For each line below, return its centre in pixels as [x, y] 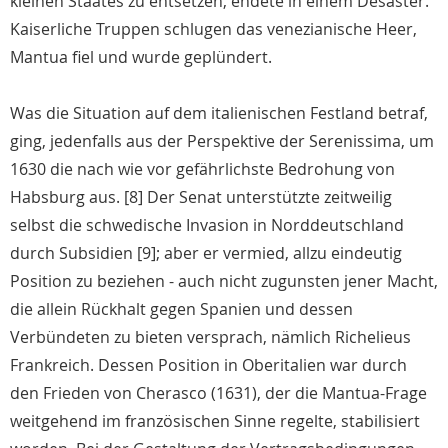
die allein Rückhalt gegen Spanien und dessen [181, 309]
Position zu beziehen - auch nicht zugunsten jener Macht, [224, 281]
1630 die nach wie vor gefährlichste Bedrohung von [202, 169]
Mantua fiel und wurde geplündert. [141, 57]
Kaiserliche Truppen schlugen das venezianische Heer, [213, 29]
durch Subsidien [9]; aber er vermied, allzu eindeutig [206, 253]
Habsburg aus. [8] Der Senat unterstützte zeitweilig [201, 197]
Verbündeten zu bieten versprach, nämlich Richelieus [210, 337]
